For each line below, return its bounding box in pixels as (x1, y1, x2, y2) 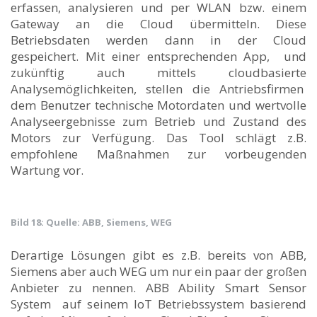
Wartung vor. (11, 161, 83, 178)
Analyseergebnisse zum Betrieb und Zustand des (11, 113, 306, 129)
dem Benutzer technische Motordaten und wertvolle (11, 96, 306, 113)
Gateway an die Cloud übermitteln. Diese (11, 15, 306, 32)
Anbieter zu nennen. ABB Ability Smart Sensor (11, 279, 306, 296)
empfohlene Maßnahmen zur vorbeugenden (11, 145, 306, 162)
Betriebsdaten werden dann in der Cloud (11, 31, 306, 48)
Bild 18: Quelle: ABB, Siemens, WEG (11, 215, 172, 229)
